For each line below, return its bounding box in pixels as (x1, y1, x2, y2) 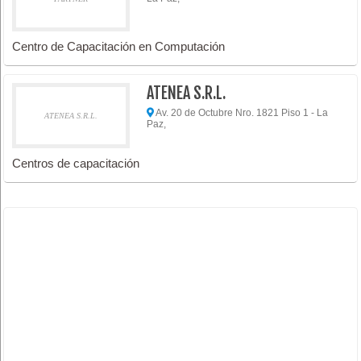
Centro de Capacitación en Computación (12, 39, 226, 53)
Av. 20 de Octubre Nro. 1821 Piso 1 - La (154, 106, 329, 118)
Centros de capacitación (12, 156, 140, 170)
